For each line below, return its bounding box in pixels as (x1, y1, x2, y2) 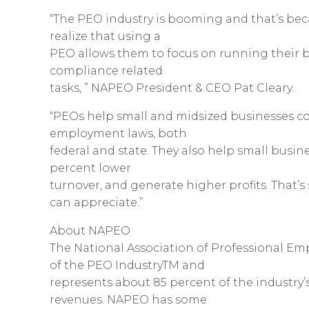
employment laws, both (50, 127, 187, 141)
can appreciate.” (50, 196, 143, 210)
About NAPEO (50, 224, 130, 238)
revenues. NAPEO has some (50, 293, 207, 307)
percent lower (50, 161, 131, 175)
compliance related (50, 64, 163, 78)
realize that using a (50, 30, 161, 43)
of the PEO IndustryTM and (50, 259, 205, 272)
